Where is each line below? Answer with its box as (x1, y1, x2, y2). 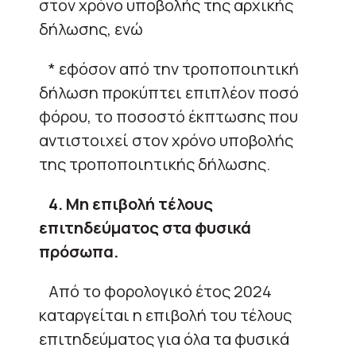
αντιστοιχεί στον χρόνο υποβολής (39, 129, 293, 151)
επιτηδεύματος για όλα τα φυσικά (39, 327, 289, 350)
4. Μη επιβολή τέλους (45, 192, 213, 215)
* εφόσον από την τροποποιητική (39, 57, 299, 79)
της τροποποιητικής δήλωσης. (39, 153, 270, 175)
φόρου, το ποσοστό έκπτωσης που (39, 105, 298, 127)
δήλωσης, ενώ (39, 17, 143, 40)
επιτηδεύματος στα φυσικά (39, 216, 251, 238)
